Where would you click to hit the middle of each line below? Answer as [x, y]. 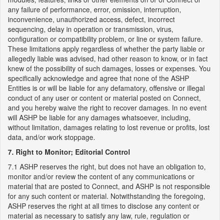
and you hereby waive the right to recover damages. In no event [107, 108]
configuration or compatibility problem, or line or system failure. [105, 39]
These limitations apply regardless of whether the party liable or [106, 49]
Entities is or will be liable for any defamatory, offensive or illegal [106, 88]
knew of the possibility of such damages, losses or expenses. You [109, 68]
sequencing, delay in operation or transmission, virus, [91, 29]
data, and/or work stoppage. [52, 137]
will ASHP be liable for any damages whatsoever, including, [99, 117]
